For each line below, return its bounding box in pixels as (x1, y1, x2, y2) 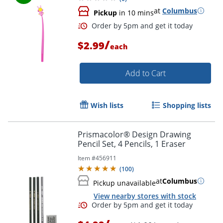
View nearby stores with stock (94, 191, 196, 201)
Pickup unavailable (93, 178, 156, 188)
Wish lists (91, 100, 123, 110)
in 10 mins (117, 7, 154, 17)
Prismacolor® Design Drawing (78, 128, 191, 140)
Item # (78, 153, 96, 162)
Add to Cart (125, 67, 166, 79)
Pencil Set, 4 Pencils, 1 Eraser (78, 138, 186, 149)
